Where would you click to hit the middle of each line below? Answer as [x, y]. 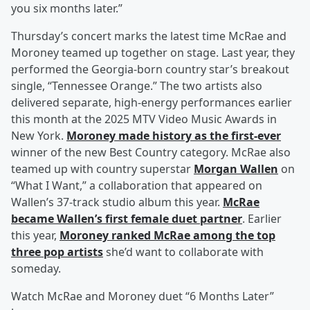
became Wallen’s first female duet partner [127, 219]
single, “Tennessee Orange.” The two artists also [137, 86]
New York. [39, 136]
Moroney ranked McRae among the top [167, 236]
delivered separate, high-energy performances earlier [152, 103]
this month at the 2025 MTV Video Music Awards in [144, 119]
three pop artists [57, 252]
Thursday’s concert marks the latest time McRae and [149, 36]
